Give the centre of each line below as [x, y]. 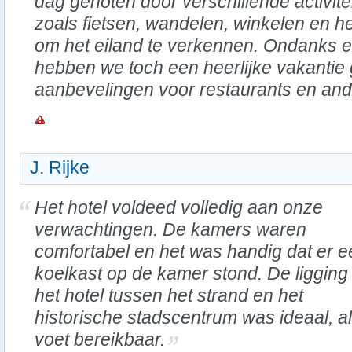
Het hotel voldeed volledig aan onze [179, 207]
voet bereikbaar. [100, 339]
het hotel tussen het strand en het [169, 295]
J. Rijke [60, 167]
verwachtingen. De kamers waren [170, 229]
